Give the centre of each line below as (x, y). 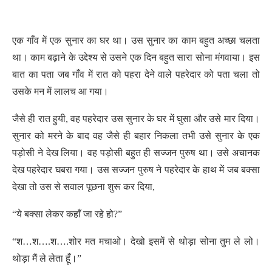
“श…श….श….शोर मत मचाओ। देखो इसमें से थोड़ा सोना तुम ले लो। (136, 241)
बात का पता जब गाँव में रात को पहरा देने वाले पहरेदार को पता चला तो (136, 74)
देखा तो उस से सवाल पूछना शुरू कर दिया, (83, 187)
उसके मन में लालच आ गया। (60, 91)
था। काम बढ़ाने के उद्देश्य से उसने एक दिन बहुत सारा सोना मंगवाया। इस (136, 57)
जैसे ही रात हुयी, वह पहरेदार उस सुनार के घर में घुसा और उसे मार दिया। (136, 119)
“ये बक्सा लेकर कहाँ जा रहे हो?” (67, 214)
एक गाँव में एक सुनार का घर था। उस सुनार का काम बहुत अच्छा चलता (136, 40)
